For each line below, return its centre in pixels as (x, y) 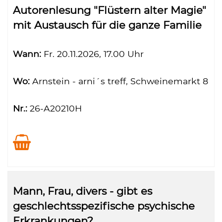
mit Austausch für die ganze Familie (107, 25)
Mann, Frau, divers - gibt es (83, 191)
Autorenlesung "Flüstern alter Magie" (110, 10)
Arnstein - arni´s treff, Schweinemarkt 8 (119, 81)
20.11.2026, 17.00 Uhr (99, 54)
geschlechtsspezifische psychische (104, 206)
